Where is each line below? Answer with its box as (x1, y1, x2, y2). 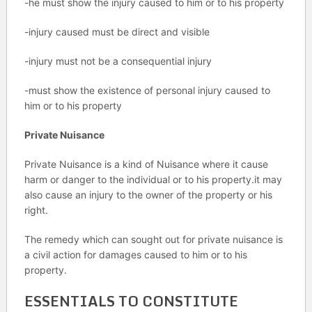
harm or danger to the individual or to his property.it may (24, 173, 282, 185)
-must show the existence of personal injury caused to (24, 84, 270, 96)
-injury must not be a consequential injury (24, 55, 212, 67)
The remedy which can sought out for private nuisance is (24, 233, 283, 245)
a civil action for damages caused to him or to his (24, 249, 247, 260)
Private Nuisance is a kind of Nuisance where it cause (24, 158, 268, 170)
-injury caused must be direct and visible (24, 26, 210, 38)
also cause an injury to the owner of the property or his (24, 189, 272, 201)
